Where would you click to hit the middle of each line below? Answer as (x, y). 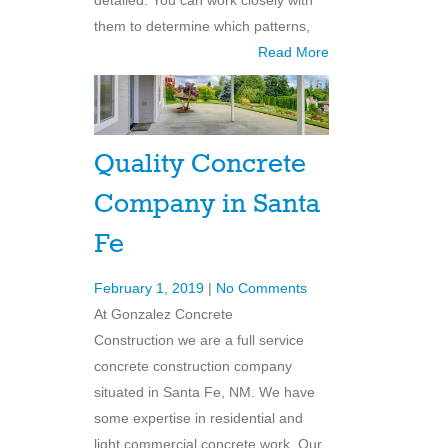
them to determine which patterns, (202, 26)
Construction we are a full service (199, 339)
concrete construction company (193, 365)
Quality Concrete (200, 164)
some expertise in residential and (198, 417)
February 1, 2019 (151, 287)
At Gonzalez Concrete (163, 313)
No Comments (261, 287)
